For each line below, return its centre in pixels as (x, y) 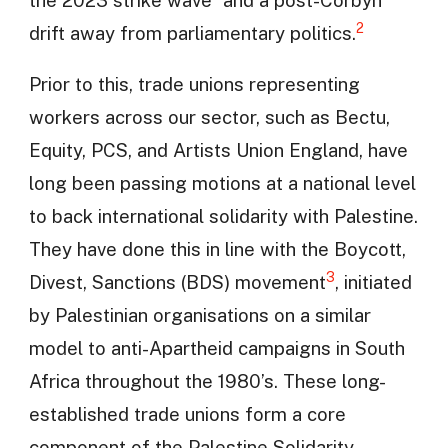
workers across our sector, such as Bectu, (209, 117)
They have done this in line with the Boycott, (217, 249)
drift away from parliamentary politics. (192, 32)
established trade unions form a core (187, 414)
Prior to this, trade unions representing (194, 84)
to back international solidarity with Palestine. (223, 216)
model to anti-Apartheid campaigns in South (216, 348)
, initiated (373, 282)
